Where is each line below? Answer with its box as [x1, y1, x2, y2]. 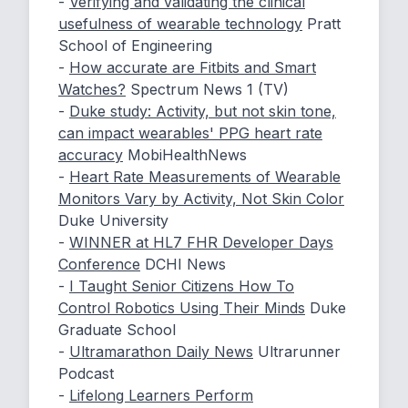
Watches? [58, 80, 126, 98]
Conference [58, 255, 140, 273]
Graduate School [58, 321, 176, 339]
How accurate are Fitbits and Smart [69, 58, 316, 76]
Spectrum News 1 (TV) [130, 80, 289, 98]
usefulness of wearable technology [58, 15, 302, 33]
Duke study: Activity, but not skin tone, [69, 102, 336, 120]
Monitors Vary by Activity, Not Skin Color [58, 189, 344, 208]
